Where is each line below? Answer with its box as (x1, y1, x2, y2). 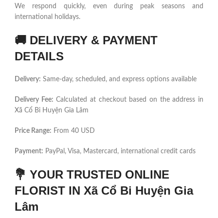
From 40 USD (52, 127, 95, 135)
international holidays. (15, 14, 80, 21)
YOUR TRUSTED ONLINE (30, 168, 169, 182)
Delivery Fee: (15, 96, 54, 104)
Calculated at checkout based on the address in (53, 96, 204, 104)
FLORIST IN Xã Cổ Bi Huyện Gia (15, 184, 193, 198)
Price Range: (15, 127, 52, 135)
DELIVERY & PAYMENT (30, 34, 158, 47)
